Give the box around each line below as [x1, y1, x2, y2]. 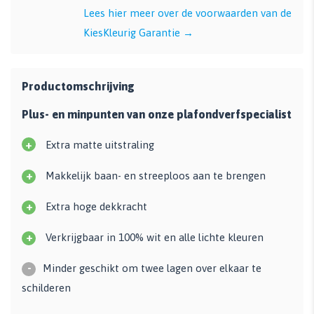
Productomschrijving [22, 79, 135, 93]
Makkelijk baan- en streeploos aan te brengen [43, 169, 266, 182]
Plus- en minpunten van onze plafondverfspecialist [22, 107, 292, 121]
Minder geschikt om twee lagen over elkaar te [43, 261, 261, 274]
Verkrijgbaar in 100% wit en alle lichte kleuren [43, 231, 264, 243]
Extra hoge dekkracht [43, 200, 147, 212]
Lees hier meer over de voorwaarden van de [83, 6, 292, 19]
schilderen [22, 281, 71, 294]
